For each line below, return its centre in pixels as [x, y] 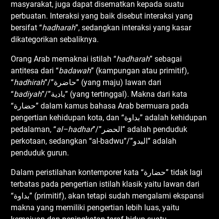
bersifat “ [27, 27]
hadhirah [29, 82]
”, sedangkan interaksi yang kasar [133, 27]
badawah [75, 70]
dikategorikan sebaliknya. [55, 39]
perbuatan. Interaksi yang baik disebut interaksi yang [102, 16]
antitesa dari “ [35, 70]
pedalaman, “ [34, 129]
